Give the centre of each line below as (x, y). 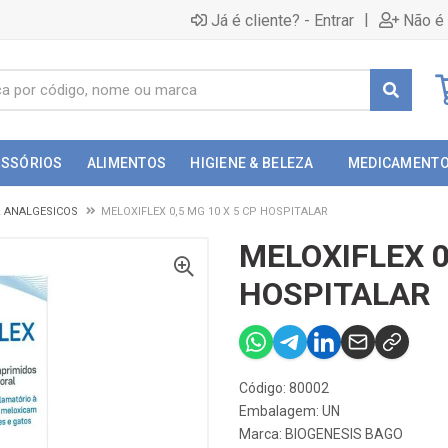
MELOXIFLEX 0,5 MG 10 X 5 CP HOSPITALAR (214, 211)
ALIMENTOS (126, 163)
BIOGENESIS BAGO (344, 434)
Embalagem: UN (289, 411)
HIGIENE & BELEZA (252, 163)
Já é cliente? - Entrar (282, 20)
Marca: (262, 434)
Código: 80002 (284, 388)
